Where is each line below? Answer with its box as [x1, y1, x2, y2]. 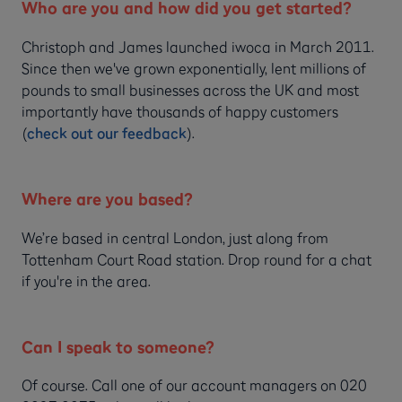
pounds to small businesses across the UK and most [22, 80, 359, 99]
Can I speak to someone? [22, 336, 214, 357]
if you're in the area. [22, 271, 151, 290]
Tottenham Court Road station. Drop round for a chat [22, 249, 371, 268]
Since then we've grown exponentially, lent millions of [22, 58, 366, 77]
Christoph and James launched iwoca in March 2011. [22, 37, 374, 56]
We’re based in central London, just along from [22, 228, 328, 247]
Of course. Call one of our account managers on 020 [22, 376, 367, 395]
